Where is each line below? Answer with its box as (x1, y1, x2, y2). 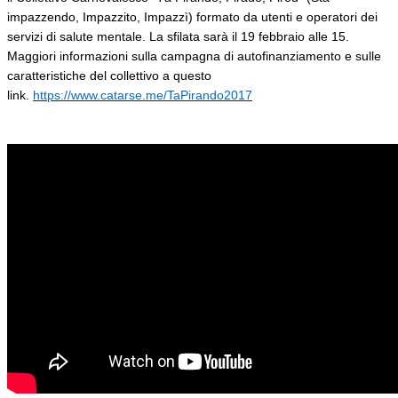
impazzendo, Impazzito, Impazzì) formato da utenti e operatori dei (7, 9, 378, 24)
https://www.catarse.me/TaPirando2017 (33, 87, 252, 102)
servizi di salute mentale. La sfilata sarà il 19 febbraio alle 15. (7, 28, 349, 44)
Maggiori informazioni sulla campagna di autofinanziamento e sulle (7, 48, 381, 63)
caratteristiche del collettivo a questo (7, 68, 211, 83)
